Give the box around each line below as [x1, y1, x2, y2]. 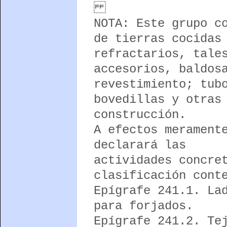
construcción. [93, 107, 186, 122]
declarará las [93, 138, 186, 152]
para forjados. [93, 199, 193, 213]
